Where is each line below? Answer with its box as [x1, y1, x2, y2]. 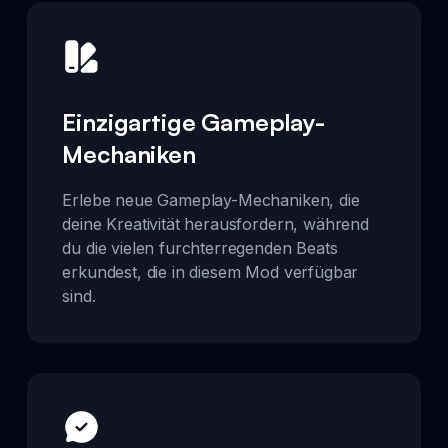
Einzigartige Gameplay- [62, 106, 325, 137]
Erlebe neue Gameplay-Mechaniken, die [62, 189, 360, 210]
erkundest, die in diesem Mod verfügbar [62, 261, 359, 282]
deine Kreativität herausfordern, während [62, 213, 369, 234]
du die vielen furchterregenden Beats [62, 237, 338, 258]
